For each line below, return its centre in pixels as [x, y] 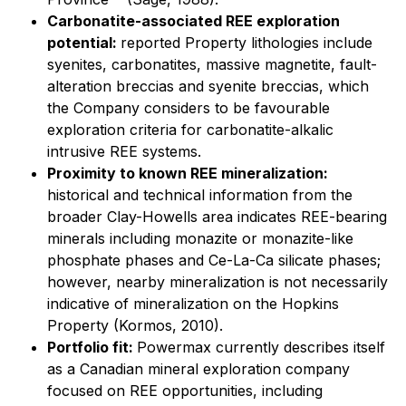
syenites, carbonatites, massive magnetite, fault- [212, 64]
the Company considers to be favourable [188, 108]
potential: [84, 43]
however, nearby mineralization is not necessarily [217, 282]
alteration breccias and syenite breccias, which [208, 86]
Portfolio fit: [92, 347]
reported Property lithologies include [246, 43]
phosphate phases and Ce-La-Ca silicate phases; [214, 260]
